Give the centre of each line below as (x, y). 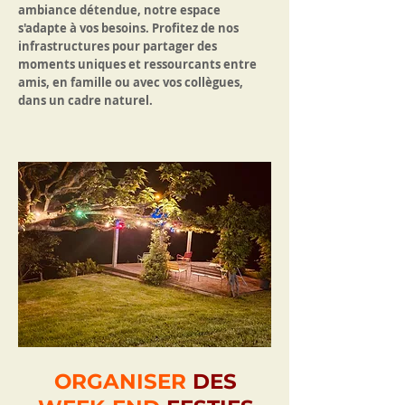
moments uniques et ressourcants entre (137, 64)
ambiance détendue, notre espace (119, 10)
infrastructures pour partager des (118, 46)
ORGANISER (123, 381)
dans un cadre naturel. (85, 100)
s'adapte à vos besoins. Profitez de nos (128, 28)
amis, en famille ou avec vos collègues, (131, 82)
